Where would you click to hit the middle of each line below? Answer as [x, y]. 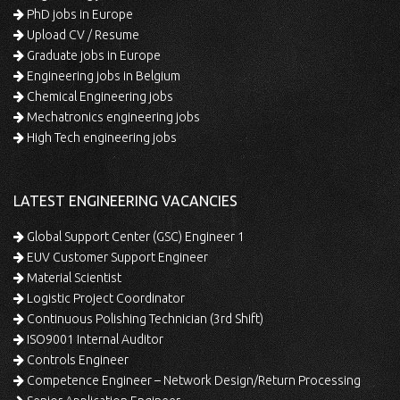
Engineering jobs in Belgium [102, 75]
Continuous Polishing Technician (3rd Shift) [144, 318]
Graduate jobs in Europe [92, 55]
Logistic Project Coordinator [104, 298]
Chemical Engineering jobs [99, 96]
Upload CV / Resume [82, 34]
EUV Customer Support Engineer [116, 257]
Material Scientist [73, 277]
